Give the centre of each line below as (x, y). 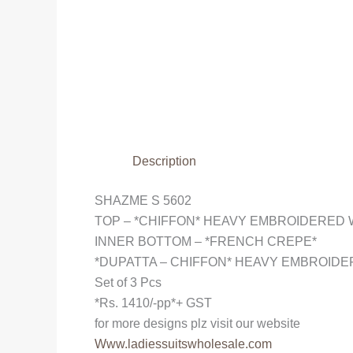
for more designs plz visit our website (197, 323)
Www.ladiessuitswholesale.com (183, 344)
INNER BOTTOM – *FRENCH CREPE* (206, 241)
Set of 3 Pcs (128, 282)
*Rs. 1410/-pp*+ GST (153, 303)
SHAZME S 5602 (143, 200)
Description (164, 161)
